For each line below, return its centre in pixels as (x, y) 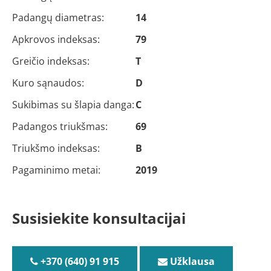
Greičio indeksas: (51, 61)
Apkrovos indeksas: (56, 39)
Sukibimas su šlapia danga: (73, 104)
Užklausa (191, 261)
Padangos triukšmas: (60, 126)
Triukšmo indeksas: (56, 148)
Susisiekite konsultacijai (99, 218)
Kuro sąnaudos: (48, 83)
